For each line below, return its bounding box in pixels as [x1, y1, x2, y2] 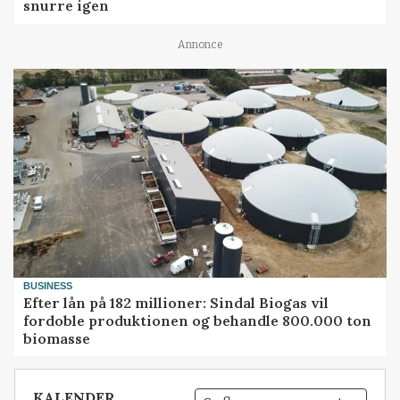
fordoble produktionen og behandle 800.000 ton [23, 311, 372, 329]
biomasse [23, 329, 91, 347]
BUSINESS [23, 280, 73, 292]
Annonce [177, 38, 223, 52]
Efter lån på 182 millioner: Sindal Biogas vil [23, 293, 329, 312]
